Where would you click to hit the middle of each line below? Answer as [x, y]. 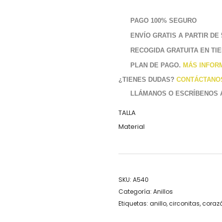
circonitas [184, 204]
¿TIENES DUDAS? [147, 80]
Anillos [163, 192]
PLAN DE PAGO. [157, 65]
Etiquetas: [134, 204]
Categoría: [136, 192]
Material [132, 127]
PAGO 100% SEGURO [164, 21]
